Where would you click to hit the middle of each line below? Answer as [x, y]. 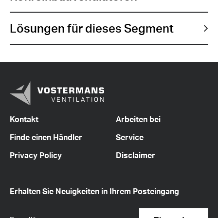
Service [130, 137]
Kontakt [24, 119]
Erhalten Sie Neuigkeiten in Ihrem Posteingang [94, 191]
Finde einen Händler [46, 137]
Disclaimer [136, 155]
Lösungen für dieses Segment [92, 28]
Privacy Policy [36, 155]
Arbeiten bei [138, 119]
